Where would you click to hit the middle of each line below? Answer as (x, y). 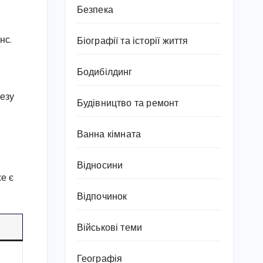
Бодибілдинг (104, 73)
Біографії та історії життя (132, 41)
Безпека (95, 10)
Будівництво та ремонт (128, 104)
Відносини (100, 166)
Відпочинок (102, 197)
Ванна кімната (109, 135)
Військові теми (109, 228)
